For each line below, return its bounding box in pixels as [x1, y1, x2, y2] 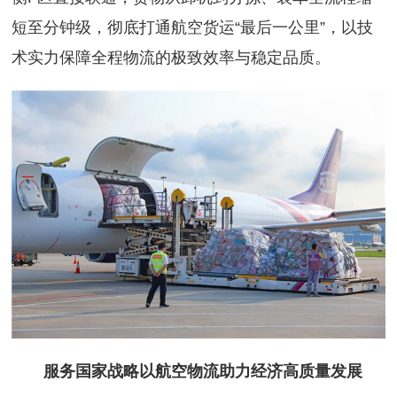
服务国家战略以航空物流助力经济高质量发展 [12, 362, 363, 381]
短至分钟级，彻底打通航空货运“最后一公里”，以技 [12, 18, 374, 36]
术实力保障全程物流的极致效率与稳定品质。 [12, 48, 331, 66]
